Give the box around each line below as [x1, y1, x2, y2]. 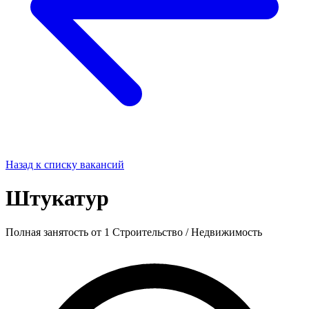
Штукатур [6, 186, 109, 211]
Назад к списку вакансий [6, 159, 124, 170]
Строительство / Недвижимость [112, 226, 262, 238]
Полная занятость [6, 226, 91, 238]
